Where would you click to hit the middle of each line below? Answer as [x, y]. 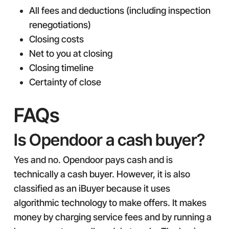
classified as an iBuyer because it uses [92, 188]
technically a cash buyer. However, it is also [102, 174]
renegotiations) [60, 25]
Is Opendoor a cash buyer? [109, 140]
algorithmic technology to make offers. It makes [110, 203]
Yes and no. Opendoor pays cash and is [93, 160]
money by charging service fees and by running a [112, 217]
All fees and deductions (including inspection [120, 10]
